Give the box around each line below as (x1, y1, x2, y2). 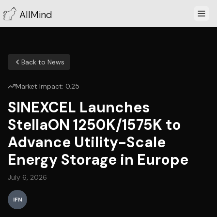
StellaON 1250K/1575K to (8, 115, 181, 134)
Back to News (21, 58, 64, 66)
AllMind (19, 8, 52, 21)
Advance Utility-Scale (8, 133, 166, 152)
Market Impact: (15, 82, 65, 91)
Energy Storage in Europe (8, 150, 188, 169)
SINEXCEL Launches (8, 98, 150, 117)
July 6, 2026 (8, 173, 47, 182)
